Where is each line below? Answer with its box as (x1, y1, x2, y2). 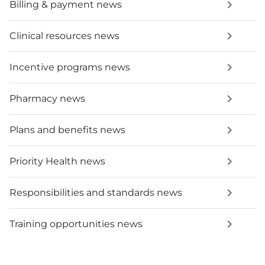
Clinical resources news (9, 30, 119, 42)
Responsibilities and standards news (9, 187, 182, 199)
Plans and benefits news (9, 124, 125, 136)
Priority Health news (9, 156, 105, 167)
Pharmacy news (9, 93, 85, 105)
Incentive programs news (9, 62, 130, 73)
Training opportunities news (9, 218, 143, 230)
